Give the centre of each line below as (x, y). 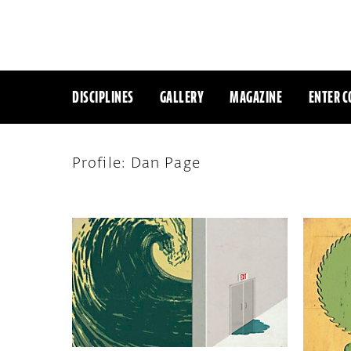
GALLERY (182, 97)
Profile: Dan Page (136, 163)
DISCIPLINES (103, 97)
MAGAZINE (256, 97)
